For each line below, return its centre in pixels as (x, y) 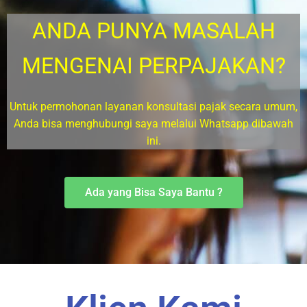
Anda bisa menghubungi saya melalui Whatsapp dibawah (153, 123)
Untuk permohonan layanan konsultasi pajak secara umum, (153, 106)
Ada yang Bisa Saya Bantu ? (153, 192)
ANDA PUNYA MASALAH (153, 30)
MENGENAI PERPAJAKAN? (153, 65)
